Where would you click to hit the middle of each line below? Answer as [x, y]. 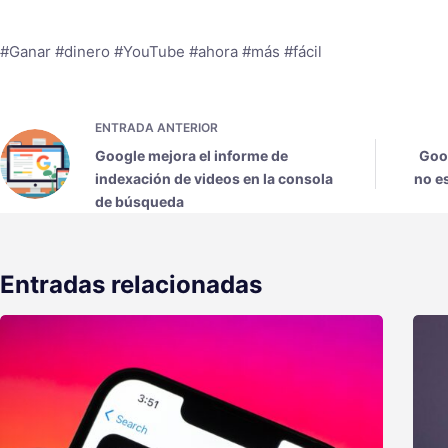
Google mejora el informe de [191, 156]
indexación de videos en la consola [214, 179]
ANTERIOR [186, 128]
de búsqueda [139, 202]
